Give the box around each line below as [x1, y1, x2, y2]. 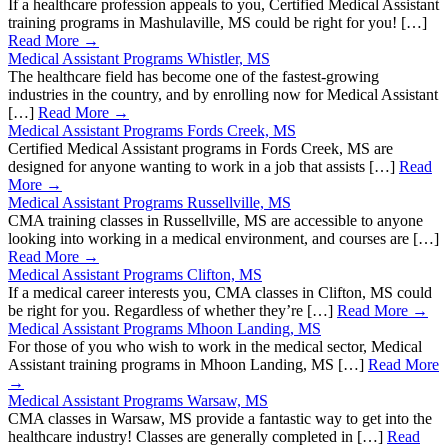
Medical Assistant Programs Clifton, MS [8, 266, 262, 284]
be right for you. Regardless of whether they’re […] [8, 302, 337, 320]
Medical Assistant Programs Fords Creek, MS [8, 122, 296, 140]
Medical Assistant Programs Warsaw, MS [8, 392, 268, 410]
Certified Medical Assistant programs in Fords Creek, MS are [8, 140, 393, 158]
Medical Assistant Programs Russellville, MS [8, 194, 291, 212]
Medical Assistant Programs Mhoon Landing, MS [8, 320, 321, 338]
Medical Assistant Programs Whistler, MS [8, 50, 270, 68]
